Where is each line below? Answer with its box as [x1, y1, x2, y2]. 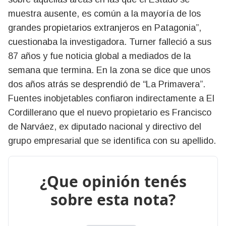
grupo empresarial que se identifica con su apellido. [8, 136, 216, 146]
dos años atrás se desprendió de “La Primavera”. [8, 79, 205, 90]
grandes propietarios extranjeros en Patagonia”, [8, 23, 201, 33]
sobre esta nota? [50, 189, 176, 210]
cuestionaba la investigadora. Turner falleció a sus [8, 37, 211, 47]
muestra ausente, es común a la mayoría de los [8, 9, 201, 19]
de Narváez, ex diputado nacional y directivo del [8, 122, 201, 132]
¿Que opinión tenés [39, 171, 187, 192]
